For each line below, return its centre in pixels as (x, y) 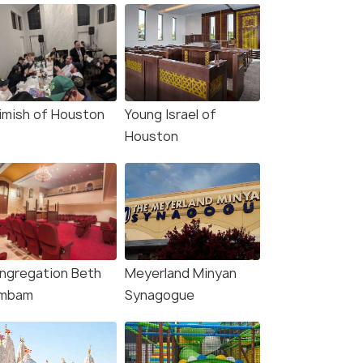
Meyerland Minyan (181, 273)
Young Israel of (171, 115)
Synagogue (160, 295)
